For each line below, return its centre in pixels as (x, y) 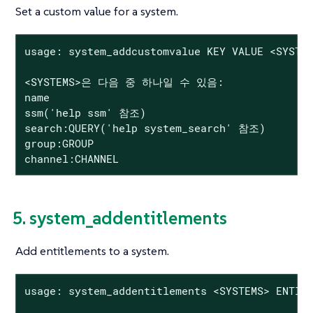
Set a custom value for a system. (97, 12)
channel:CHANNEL (71, 158)
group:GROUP (59, 143)
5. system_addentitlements (119, 218)
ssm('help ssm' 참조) (85, 112)
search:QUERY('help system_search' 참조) (145, 128)
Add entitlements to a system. (92, 251)
